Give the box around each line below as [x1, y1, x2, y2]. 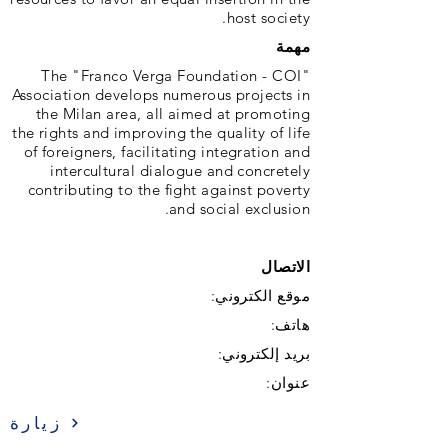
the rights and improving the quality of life [12, 123, 310, 142]
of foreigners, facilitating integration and [23, 142, 310, 161]
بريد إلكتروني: [217, 344, 310, 363]
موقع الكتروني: [210, 286, 310, 305]
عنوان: [266, 373, 310, 392]
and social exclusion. [169, 199, 310, 218]
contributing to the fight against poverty [27, 180, 310, 199]
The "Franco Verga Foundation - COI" [41, 66, 310, 85]
